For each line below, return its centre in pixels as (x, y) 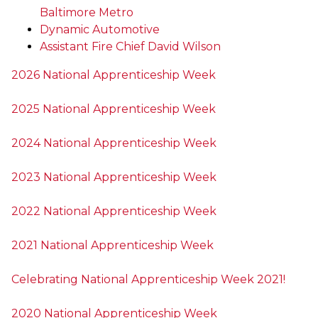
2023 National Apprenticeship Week (114, 177)
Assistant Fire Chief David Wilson (130, 47)
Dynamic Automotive (100, 30)
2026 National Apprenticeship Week (114, 75)
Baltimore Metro (87, 13)
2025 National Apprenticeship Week (114, 109)
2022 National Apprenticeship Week (114, 212)
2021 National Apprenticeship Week (113, 246)
